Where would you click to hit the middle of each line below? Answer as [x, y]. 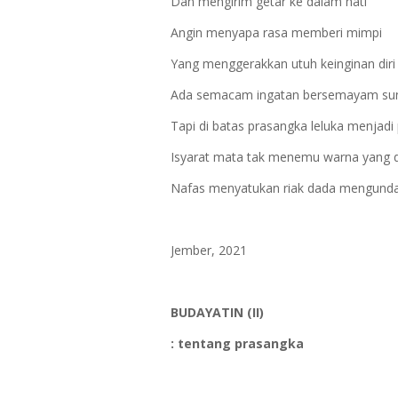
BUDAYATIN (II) [217, 312]
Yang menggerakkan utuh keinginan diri [283, 64]
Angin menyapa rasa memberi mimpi [278, 32]
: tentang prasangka [237, 343]
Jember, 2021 [209, 250]
